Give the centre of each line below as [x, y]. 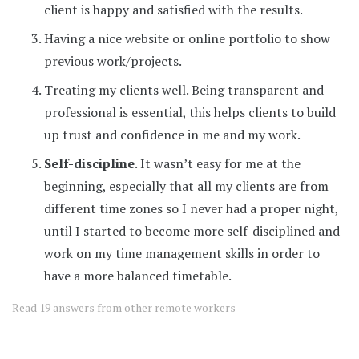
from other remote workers [165, 308]
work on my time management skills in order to [182, 254]
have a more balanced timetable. [138, 276]
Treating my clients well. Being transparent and [184, 90]
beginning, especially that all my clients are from [186, 186]
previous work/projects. [113, 61]
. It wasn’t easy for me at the [218, 164]
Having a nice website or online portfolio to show [187, 39]
